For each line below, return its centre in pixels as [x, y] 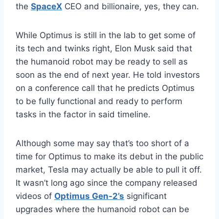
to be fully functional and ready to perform [99, 101]
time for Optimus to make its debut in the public [109, 157]
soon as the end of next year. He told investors [108, 75]
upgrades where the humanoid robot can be [102, 209]
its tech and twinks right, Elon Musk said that [104, 49]
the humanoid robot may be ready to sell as [102, 62]
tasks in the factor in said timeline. [83, 115]
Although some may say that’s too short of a [102, 143]
